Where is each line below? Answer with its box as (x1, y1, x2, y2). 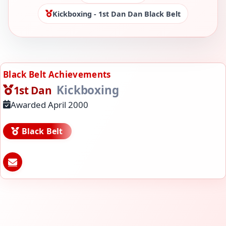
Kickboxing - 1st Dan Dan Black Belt (52, 9, 181, 19)
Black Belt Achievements (3, 69, 111, 81)
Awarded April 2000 (11, 98, 89, 110)
